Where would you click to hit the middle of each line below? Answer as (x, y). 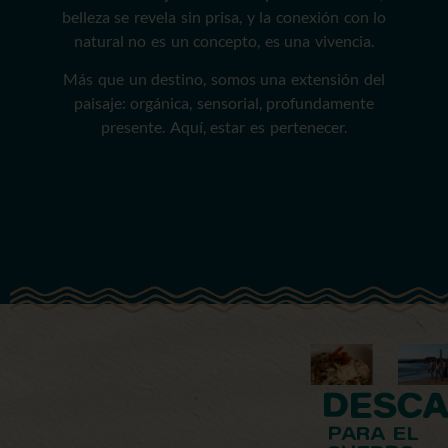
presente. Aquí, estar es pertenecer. (224, 127)
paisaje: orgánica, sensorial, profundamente (224, 103)
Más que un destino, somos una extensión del (224, 79)
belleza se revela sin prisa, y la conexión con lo (224, 16)
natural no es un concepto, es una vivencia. (224, 40)
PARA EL (373, 435)
